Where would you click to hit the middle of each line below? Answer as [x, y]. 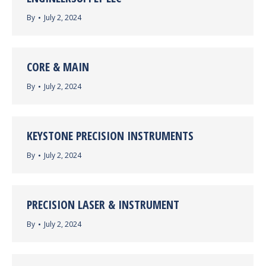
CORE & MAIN [58, 67]
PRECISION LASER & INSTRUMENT [103, 205]
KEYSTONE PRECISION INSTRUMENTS [110, 136]
